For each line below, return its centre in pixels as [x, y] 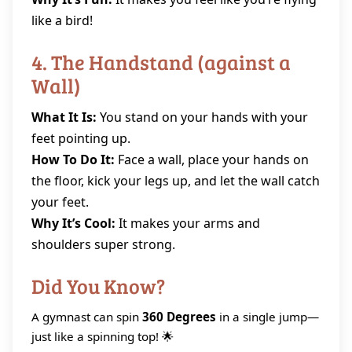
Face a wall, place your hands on [212, 159]
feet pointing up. [81, 138]
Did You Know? [98, 286]
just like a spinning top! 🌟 [103, 336]
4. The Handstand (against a [161, 62]
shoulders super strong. [103, 244]
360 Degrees [179, 317]
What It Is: [64, 117]
